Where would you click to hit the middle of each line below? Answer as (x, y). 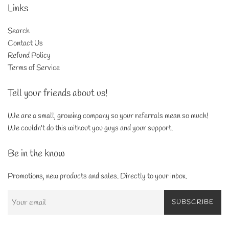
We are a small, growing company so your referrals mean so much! (109, 116)
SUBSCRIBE (193, 202)
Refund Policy (29, 56)
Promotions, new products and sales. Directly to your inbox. (97, 177)
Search (19, 31)
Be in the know (36, 154)
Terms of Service (34, 68)
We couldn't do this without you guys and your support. (90, 129)
